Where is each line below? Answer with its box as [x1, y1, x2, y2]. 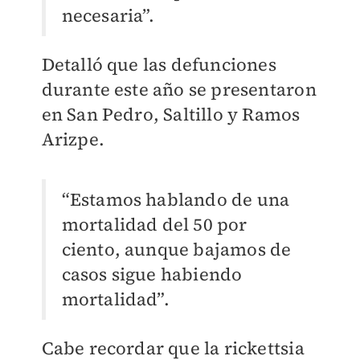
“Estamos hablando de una [61, 187, 290, 212]
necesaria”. [61, 3, 155, 28]
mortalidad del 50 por [61, 212, 247, 237]
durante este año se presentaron [41, 77, 317, 102]
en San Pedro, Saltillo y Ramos [41, 102, 301, 127]
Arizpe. [41, 127, 104, 152]
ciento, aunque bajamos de [61, 237, 292, 262]
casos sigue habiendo [61, 262, 243, 287]
